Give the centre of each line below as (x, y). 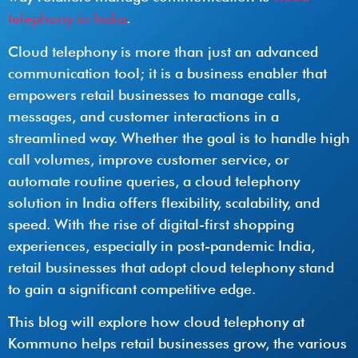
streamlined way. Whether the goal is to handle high (179, 137)
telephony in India (67, 18)
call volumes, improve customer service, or (149, 159)
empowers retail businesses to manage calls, (154, 94)
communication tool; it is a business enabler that (167, 73)
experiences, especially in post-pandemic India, (161, 245)
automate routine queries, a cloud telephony (154, 181)
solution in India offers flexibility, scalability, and (164, 202)
